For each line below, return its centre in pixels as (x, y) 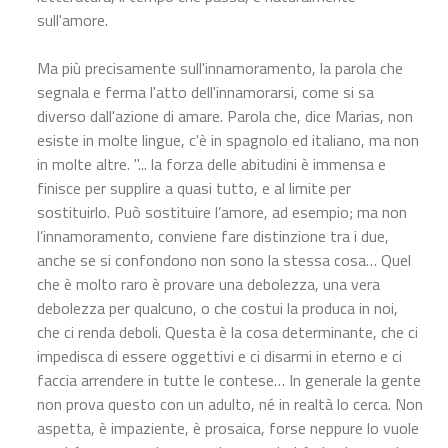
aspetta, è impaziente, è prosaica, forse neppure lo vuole (228, 427)
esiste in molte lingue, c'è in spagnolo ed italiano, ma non (228, 139)
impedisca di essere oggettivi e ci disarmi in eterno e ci (219, 355)
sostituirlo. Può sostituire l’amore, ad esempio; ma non (222, 211)
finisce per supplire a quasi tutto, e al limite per (194, 187)
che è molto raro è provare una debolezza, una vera (208, 283)
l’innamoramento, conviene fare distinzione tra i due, (213, 235)
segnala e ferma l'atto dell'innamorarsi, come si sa (205, 91)
